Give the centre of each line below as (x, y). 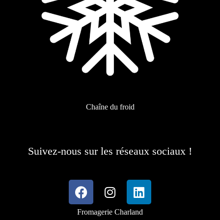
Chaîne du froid (110, 107)
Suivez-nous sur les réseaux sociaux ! (110, 151)
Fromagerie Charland (110, 212)
